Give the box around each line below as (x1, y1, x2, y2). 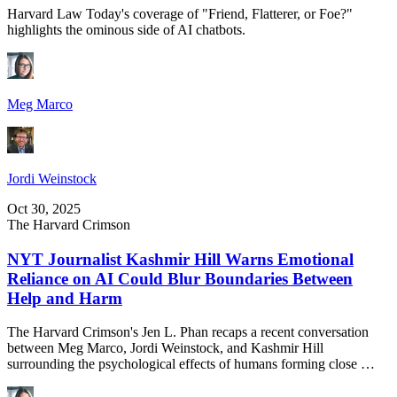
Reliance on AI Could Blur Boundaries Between (7, 269, 353, 288)
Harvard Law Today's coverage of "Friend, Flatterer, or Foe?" (7, 5, 353, 21)
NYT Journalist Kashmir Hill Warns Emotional (7, 249, 354, 269)
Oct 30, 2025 (7, 200, 81, 216)
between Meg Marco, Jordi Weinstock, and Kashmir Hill (7, 340, 323, 356)
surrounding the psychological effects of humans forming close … (7, 356, 375, 372)
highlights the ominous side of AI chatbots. (7, 21, 245, 37)
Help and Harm (7, 288, 122, 307)
